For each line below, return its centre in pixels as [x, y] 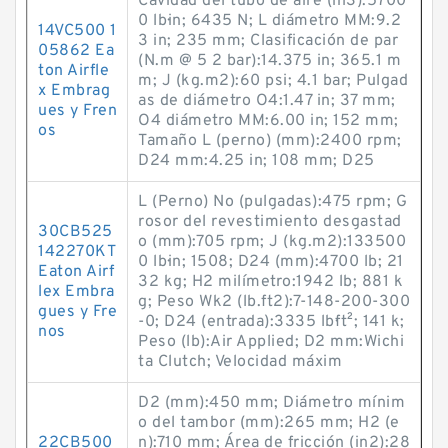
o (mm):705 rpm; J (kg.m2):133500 [272, 242]
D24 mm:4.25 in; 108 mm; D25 [256, 161]
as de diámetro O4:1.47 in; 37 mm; [267, 101]
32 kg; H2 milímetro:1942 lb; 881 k [270, 282]
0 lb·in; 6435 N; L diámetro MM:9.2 [269, 21]
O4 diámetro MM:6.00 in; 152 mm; [268, 121]
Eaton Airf [76, 272]
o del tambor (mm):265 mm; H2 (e [269, 423]
